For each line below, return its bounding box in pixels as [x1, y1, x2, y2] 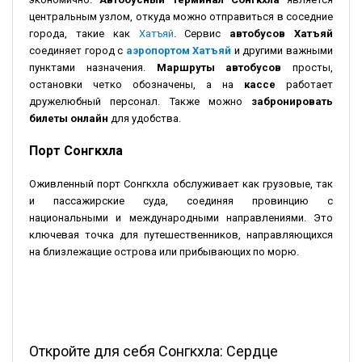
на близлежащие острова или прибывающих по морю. [29, 245, 299, 258]
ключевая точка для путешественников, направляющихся [29, 228, 333, 241]
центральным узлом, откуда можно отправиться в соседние [29, 10, 333, 23]
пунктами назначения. [29, 61, 157, 74]
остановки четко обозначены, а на [29, 78, 244, 90]
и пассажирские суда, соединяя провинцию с [29, 194, 333, 207]
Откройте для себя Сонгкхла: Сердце [29, 342, 278, 360]
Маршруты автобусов [156, 61, 282, 74]
